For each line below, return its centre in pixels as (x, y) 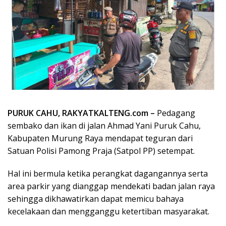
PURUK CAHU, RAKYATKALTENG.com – (82, 113)
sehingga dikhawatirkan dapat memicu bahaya (96, 199)
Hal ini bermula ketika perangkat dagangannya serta (108, 173)
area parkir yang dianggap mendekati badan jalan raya (111, 186)
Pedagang (176, 113)
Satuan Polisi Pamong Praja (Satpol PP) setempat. (101, 151)
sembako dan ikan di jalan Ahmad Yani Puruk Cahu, (104, 125)
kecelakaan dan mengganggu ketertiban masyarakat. (108, 211)
